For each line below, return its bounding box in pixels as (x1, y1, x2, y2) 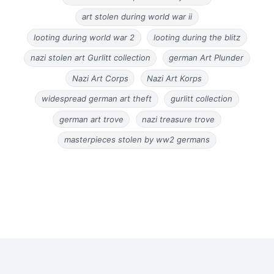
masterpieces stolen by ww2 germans (64, 135, 210, 145)
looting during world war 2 (34, 32, 135, 42)
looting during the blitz (153, 32, 240, 42)
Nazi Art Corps (72, 73, 128, 83)
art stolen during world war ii (82, 12, 192, 22)
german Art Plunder (169, 53, 244, 63)
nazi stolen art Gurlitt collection (30, 53, 150, 63)
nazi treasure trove (142, 114, 215, 124)
